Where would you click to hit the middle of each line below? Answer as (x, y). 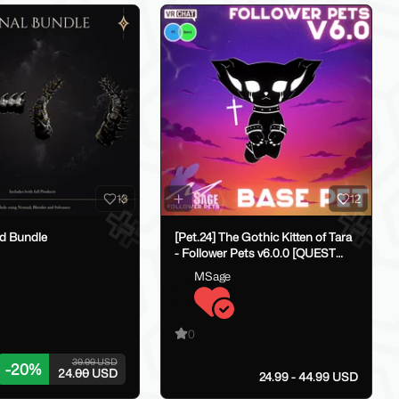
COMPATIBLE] (213, 269)
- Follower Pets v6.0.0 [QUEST (255, 253)
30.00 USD (94, 362)
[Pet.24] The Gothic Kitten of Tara (263, 237)
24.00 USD (87, 374)
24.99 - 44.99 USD (309, 376)
